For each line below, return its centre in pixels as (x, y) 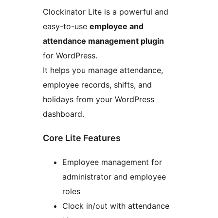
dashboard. (64, 114)
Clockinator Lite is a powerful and (106, 12)
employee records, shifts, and (97, 85)
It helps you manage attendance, (103, 70)
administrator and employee (114, 177)
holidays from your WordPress (99, 100)
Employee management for (112, 162)
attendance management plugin (103, 41)
